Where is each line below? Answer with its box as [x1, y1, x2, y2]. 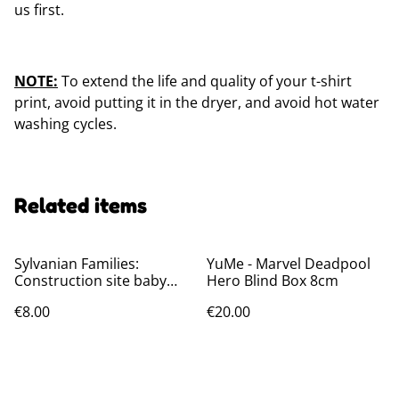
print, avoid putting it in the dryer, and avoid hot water [14, 93, 379, 112]
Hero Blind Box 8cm [207, 271, 338, 290]
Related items [14, 192, 147, 218]
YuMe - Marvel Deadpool [207, 254, 370, 273]
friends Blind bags [14, 288, 134, 307]
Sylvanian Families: [14, 254, 139, 273]
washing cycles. [14, 114, 117, 134]
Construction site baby [14, 271, 167, 290]
